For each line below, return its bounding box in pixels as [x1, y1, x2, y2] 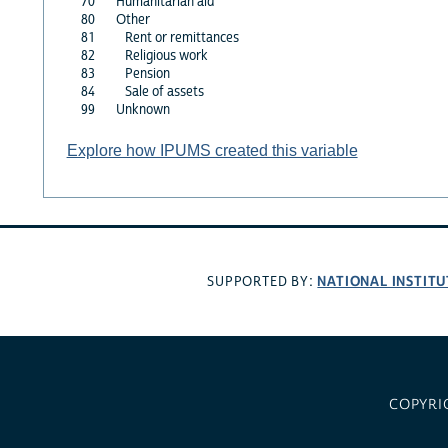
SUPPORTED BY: [207, 273, 318, 292]
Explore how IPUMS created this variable [66, 141, 358, 159]
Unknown [115, 100, 170, 119]
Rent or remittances [124, 28, 239, 47]
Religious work [124, 46, 208, 65]
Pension [124, 64, 170, 83]
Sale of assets [124, 82, 204, 101]
